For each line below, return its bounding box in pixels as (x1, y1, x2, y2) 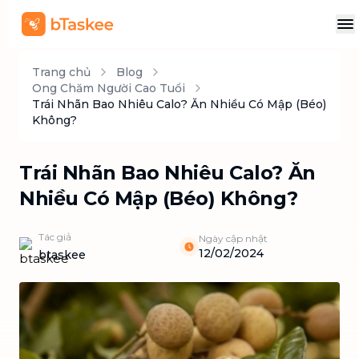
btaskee (38, 248, 86, 262)
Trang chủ (32, 65, 91, 79)
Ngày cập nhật (199, 232, 268, 244)
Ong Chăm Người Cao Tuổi (32, 81, 185, 95)
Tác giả (38, 231, 71, 243)
